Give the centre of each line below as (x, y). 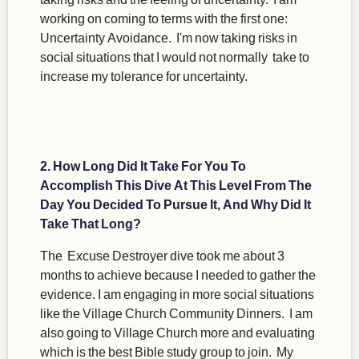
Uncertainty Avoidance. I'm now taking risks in (169, 38)
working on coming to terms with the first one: (164, 18)
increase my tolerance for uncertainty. (144, 76)
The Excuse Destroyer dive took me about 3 (162, 256)
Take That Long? (91, 224)
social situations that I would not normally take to (175, 57)
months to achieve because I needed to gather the (178, 275)
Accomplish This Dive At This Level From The (176, 185)
